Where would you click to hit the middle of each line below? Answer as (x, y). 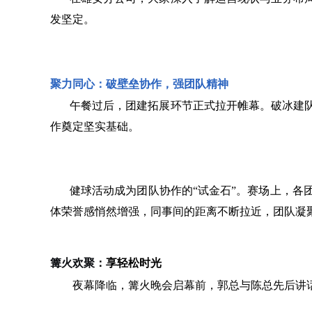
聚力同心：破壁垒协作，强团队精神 (139, 84)
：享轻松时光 (128, 263)
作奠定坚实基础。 (95, 126)
